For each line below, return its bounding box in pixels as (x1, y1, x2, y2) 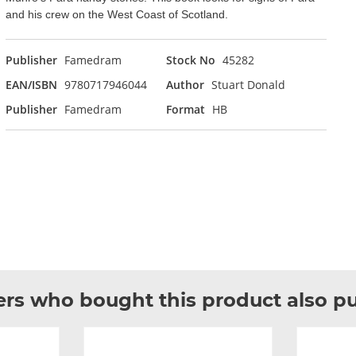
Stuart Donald (211, 77, 285, 92)
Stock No (165, 52, 215, 68)
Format (165, 102, 205, 117)
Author (165, 77, 204, 92)
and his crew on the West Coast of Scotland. (5, 8, 228, 21)
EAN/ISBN (5, 77, 57, 92)
